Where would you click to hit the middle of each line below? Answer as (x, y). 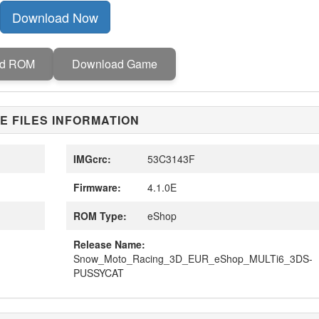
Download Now (56, 17)
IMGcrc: (92, 159)
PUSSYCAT (98, 273)
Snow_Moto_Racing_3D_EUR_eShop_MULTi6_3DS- (193, 258)
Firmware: (97, 187)
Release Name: (109, 244)
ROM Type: (100, 216)
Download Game (114, 64)
